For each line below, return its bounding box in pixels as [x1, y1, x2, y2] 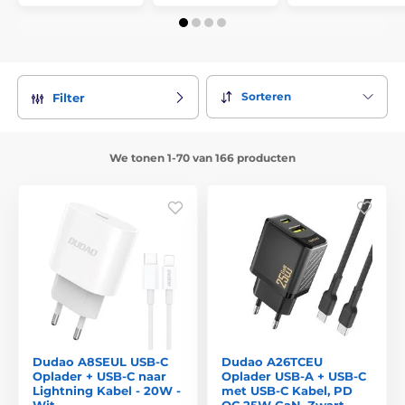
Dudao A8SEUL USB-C [33, 353, 168, 369]
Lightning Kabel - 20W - [33, 382, 181, 398]
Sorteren [241, 89, 291, 104]
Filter [52, 89, 85, 105]
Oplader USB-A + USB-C [221, 368, 366, 383]
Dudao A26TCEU [221, 353, 323, 369]
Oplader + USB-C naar [33, 368, 166, 383]
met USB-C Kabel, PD [221, 382, 353, 398]
